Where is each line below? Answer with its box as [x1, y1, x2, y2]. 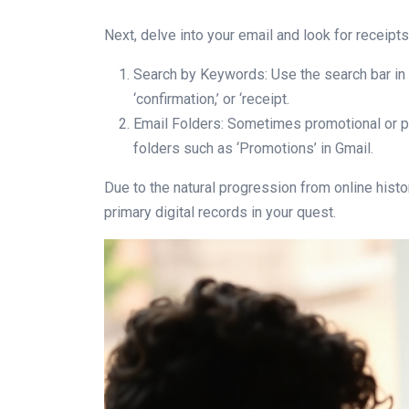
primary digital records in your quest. [104, 204, 336, 221]
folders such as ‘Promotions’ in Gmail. [133, 140, 373, 157]
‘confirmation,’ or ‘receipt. [133, 90, 289, 108]
